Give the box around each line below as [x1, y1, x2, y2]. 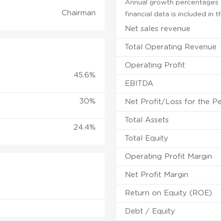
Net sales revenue [125, 25, 191, 33]
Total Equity [125, 134, 169, 142]
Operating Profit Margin [125, 152, 213, 160]
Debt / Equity [125, 207, 176, 215]
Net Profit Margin [125, 171, 189, 179]
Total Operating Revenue [125, 43, 217, 51]
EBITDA [125, 79, 154, 87]
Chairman [62, 9, 96, 17]
